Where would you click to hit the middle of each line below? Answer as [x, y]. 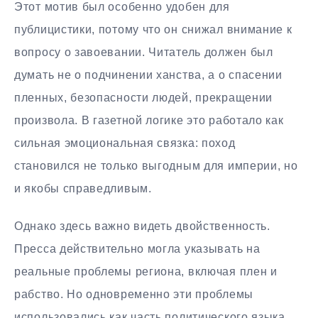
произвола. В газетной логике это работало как [149, 121]
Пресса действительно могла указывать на [137, 248]
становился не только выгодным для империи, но [156, 166]
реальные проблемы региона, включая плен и [146, 271]
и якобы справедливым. [83, 189]
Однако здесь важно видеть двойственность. [142, 226]
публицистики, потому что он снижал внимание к [153, 30]
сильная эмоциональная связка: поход [125, 143]
